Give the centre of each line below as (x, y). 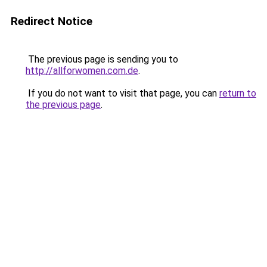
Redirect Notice (52, 21)
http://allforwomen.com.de (82, 71)
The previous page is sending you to (102, 59)
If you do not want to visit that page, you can (122, 93)
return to (238, 93)
